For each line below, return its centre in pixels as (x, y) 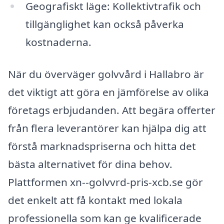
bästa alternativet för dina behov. (90, 164)
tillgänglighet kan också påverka (104, 24)
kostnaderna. (58, 42)
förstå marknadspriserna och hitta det (102, 146)
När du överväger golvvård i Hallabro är (106, 74)
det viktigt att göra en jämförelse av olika (108, 92)
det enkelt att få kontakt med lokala (95, 200)
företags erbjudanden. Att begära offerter (112, 110)
